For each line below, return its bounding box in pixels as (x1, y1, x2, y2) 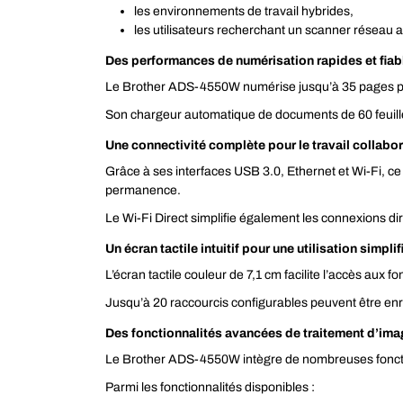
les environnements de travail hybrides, (134, 4, 354, 19)
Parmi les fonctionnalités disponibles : (105, 381, 315, 395)
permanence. (105, 184, 181, 198)
